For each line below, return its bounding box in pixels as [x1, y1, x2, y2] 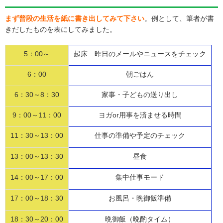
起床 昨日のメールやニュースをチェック [74, 50, 206, 58]
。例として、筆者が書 [144, 14, 214, 23]
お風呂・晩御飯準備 [109, 194, 171, 203]
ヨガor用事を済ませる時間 [98, 111, 182, 119]
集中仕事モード [115, 173, 164, 182]
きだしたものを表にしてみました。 [5, 25, 116, 34]
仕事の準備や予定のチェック [95, 131, 185, 140]
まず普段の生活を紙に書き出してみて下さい [5, 14, 144, 23]
